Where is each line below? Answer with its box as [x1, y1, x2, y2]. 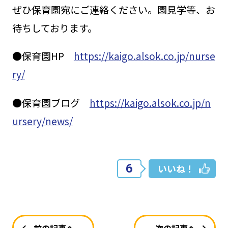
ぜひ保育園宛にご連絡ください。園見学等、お [12, 3, 215, 17]
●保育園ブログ [12, 95, 90, 110]
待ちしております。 [12, 21, 97, 36]
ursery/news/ [12, 113, 73, 128]
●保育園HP [12, 49, 74, 64]
